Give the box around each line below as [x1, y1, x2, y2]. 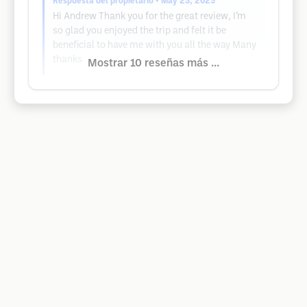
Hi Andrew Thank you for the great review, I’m [53, 12, 246, 21]
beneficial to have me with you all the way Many [53, 41, 256, 50]
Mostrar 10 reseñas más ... [88, 58, 219, 69]
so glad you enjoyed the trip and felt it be [53, 27, 226, 36]
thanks [53, 56, 82, 64]
